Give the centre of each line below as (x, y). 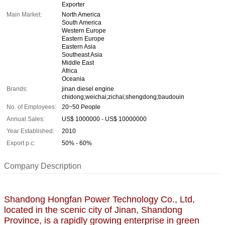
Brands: (17, 89)
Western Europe (84, 30)
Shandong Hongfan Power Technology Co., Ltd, (99, 199)
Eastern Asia (79, 46)
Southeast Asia (82, 54)
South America (82, 22)
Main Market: (24, 14)
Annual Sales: (26, 119)
